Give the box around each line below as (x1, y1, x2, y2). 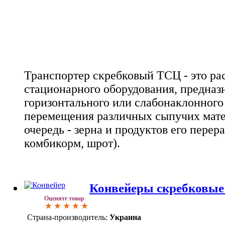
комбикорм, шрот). (24, 136, 120, 150)
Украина (109, 213, 141, 222)
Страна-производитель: (27, 213, 107, 222)
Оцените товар (44, 195, 84, 202)
